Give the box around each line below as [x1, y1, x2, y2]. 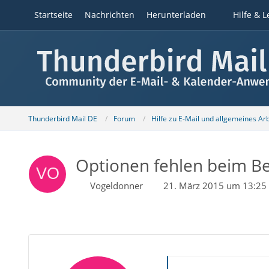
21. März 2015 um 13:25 [163, 180, 267, 192]
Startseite [34, 9, 73, 20]
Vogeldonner [89, 180, 143, 192]
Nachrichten [84, 9, 134, 20]
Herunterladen [146, 9, 206, 20]
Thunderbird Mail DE [28, 113, 97, 124]
